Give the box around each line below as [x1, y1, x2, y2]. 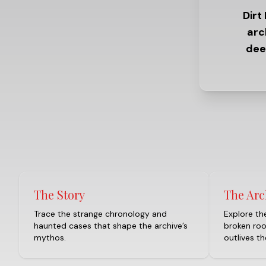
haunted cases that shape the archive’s [34, 220, 188, 231]
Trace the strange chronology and [34, 208, 167, 219]
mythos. [34, 232, 66, 243]
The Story [34, 186, 85, 202]
